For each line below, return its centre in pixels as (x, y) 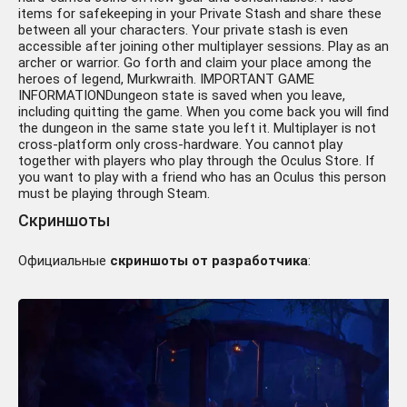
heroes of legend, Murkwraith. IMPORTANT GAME (166, 79)
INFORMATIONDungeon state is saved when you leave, (182, 96)
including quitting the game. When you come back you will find (203, 112)
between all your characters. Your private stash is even (183, 30)
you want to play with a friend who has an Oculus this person (202, 178)
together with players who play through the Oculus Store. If (197, 161)
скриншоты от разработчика (209, 261)
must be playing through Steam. (114, 194)
